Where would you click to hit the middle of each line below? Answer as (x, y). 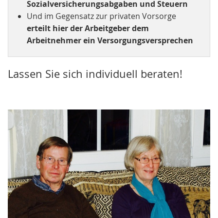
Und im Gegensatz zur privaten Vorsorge (101, 16)
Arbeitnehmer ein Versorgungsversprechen (110, 40)
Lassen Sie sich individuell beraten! (95, 74)
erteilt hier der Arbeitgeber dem (88, 28)
